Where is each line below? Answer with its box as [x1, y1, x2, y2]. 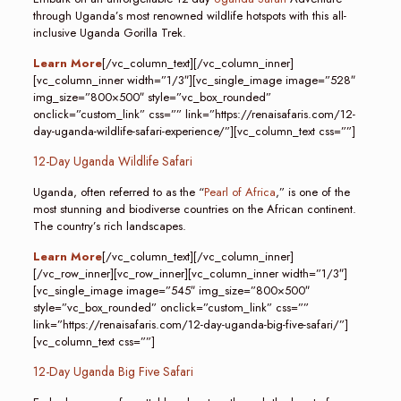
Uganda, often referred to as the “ [32, 183, 204, 200]
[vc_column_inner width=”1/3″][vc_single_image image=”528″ [32, 72, 355, 89]
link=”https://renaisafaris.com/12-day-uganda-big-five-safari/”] [32, 316, 348, 333]
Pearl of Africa [203, 183, 276, 200]
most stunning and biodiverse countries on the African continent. [32, 200, 356, 218]
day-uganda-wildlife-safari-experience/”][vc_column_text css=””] [32, 123, 355, 140]
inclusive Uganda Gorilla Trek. [32, 24, 186, 41]
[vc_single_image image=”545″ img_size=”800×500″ [32, 282, 310, 299]
